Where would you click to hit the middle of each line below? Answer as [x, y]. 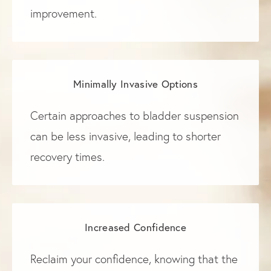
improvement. [64, 13]
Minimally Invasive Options [135, 84]
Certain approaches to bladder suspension [135, 116]
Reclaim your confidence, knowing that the [134, 259]
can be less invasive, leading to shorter [126, 136]
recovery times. [67, 157]
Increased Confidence [135, 227]
